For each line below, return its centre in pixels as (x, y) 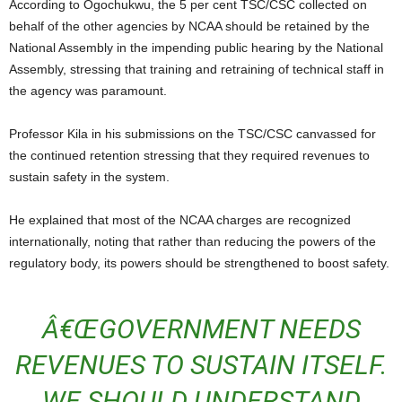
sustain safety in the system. (89, 177)
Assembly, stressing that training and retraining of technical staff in (197, 69)
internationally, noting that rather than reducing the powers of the (192, 241)
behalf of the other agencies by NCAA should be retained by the (189, 26)
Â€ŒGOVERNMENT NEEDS (50, 329)
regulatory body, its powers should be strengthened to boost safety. (199, 263)
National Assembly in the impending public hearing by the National (196, 48)
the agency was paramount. (88, 91)
